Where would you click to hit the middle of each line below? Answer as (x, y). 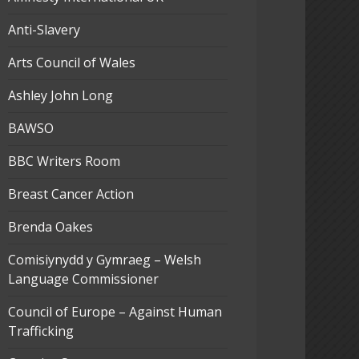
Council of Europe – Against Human (115, 311)
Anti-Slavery (44, 29)
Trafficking (40, 331)
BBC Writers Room (64, 161)
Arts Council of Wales (71, 62)
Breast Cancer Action (71, 194)
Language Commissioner (83, 278)
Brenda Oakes (50, 226)
